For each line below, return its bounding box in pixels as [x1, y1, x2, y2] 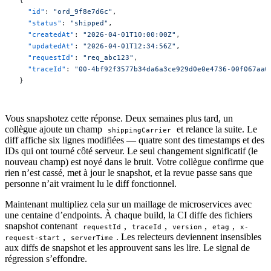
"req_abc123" [83, 53, 134, 62]
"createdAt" [19, 30, 74, 39]
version [172, 223, 202, 231]
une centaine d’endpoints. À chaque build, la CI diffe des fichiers [5, 209, 252, 220]
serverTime [70, 233, 113, 242]
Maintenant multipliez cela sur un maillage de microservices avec [5, 198, 252, 209]
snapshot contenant [5, 220, 80, 231]
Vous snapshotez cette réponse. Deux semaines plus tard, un [5, 113, 233, 123]
